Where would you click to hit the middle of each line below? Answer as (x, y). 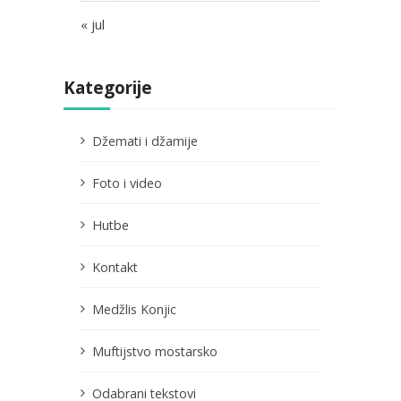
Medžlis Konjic (134, 309)
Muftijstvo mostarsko (155, 351)
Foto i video (127, 183)
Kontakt (115, 267)
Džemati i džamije (145, 141)
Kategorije (107, 88)
